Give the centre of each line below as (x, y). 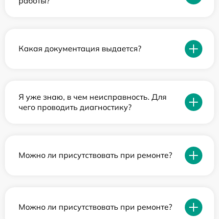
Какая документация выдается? (80, 49)
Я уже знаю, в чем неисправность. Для (93, 97)
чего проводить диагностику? (75, 107)
